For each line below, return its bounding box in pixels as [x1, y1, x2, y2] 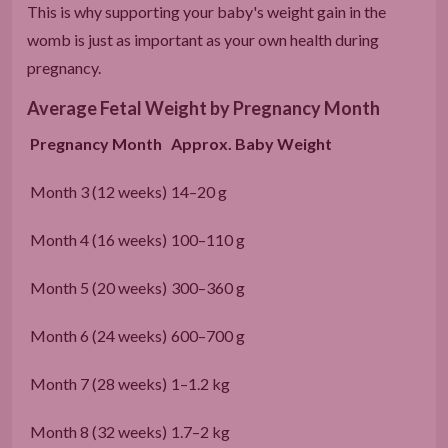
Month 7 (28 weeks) [30, 373, 167, 393]
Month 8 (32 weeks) [30, 421, 167, 441]
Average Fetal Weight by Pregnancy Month [27, 96, 380, 119]
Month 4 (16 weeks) [30, 229, 167, 249]
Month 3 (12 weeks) [30, 181, 167, 201]
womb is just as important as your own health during [27, 29, 379, 49]
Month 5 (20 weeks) [30, 277, 167, 297]
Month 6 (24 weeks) [30, 325, 167, 345]
